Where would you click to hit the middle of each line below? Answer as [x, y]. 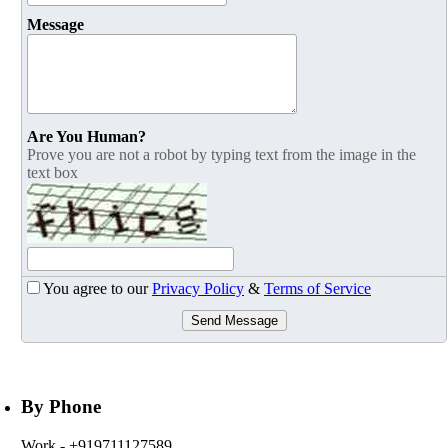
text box [52, 173]
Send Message [234, 321]
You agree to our [97, 289]
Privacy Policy [198, 289]
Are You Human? [86, 137]
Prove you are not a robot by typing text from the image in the [221, 155]
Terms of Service [317, 289]
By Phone [61, 407]
